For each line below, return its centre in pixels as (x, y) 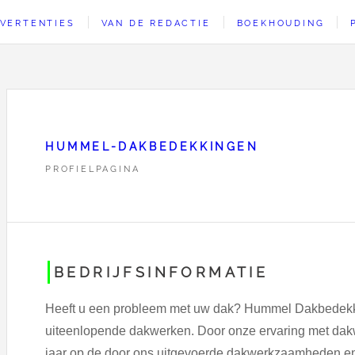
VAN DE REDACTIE (156, 23)
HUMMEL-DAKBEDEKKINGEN (152, 146)
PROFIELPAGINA (93, 169)
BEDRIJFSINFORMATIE (161, 272)
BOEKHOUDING (281, 23)
